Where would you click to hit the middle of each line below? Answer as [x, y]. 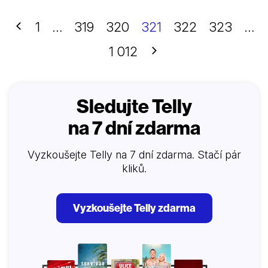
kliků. [134, 169]
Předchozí [42, 27]
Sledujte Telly [134, 106]
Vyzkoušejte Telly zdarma [134, 208]
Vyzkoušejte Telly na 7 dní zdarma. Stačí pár [134, 155]
